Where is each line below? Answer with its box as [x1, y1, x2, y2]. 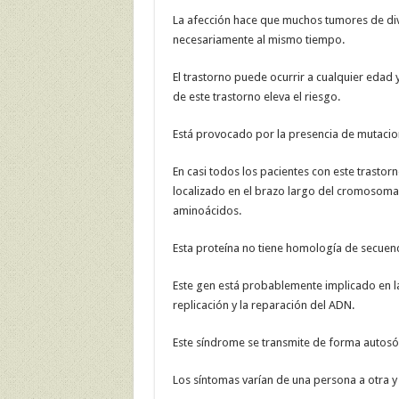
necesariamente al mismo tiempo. [172, 33, 345, 47]
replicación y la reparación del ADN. [172, 298, 354, 313]
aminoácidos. [172, 204, 241, 218]
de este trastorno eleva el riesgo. [172, 90, 340, 104]
